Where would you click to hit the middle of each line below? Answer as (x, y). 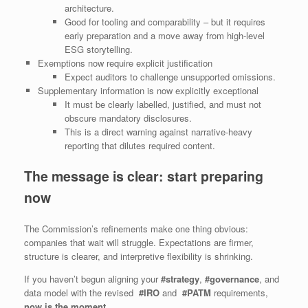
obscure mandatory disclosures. (128, 118)
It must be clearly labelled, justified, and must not (163, 104)
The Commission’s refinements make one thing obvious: (136, 228)
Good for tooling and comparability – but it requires (165, 21)
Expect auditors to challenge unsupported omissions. (170, 76)
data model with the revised (81, 292)
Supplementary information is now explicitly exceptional (148, 90)
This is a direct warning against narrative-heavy (158, 131)
